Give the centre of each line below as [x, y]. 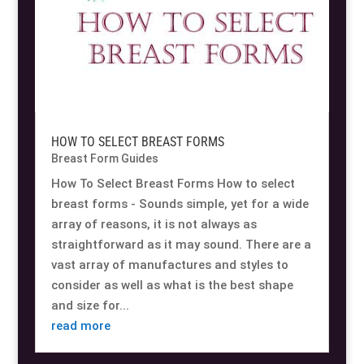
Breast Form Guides [104, 159]
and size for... [90, 306]
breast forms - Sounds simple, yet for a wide [180, 204]
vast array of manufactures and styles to [169, 265]
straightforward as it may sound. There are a [181, 245]
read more [80, 326]
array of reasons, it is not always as [154, 225]
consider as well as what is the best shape [172, 286]
